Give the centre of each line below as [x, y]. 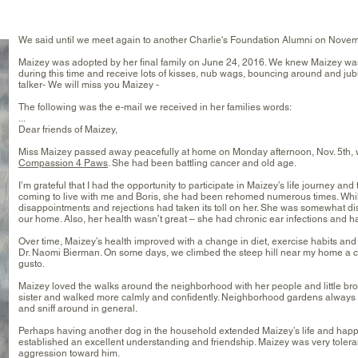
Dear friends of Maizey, [68, 129]
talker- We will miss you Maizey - [89, 85]
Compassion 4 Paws [63, 163]
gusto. [32, 264]
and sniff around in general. [78, 308]
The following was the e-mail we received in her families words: [155, 107]
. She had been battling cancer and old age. [202, 163]
